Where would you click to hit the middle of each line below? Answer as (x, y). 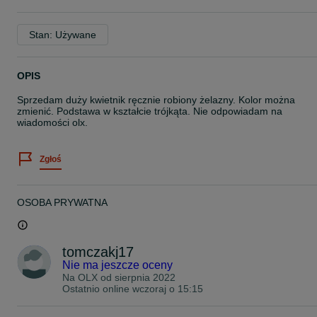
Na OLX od (88, 277)
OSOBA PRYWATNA (62, 202)
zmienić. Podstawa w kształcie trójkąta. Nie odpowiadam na (150, 111)
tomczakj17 (98, 252)
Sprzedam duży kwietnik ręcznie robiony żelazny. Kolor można (156, 100)
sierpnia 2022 (145, 277)
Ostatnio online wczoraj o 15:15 (133, 289)
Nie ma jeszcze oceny (117, 265)
